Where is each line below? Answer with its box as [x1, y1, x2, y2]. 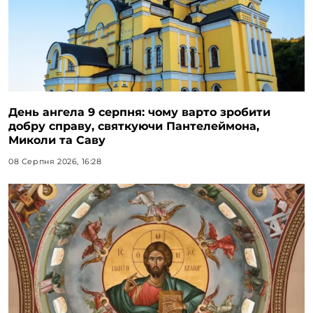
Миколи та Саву [8, 133, 105, 147]
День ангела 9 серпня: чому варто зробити [8, 105, 270, 119]
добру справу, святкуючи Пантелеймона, [8, 119, 259, 133]
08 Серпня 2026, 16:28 [8, 156, 102, 167]
